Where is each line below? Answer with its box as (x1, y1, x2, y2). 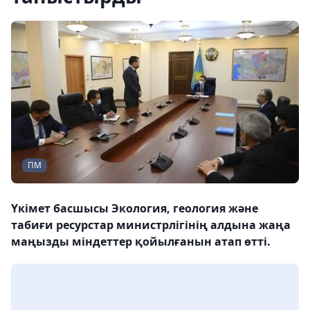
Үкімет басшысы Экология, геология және (11, 201, 258, 217)
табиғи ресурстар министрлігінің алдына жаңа (11, 217, 291, 233)
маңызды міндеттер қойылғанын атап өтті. (11, 234, 271, 250)
